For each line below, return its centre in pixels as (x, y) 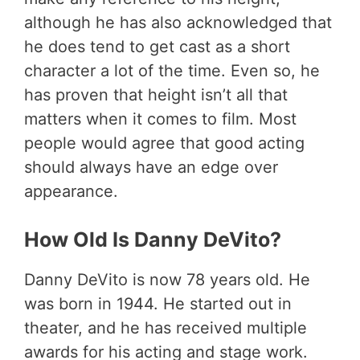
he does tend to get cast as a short (157, 46)
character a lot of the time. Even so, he (172, 70)
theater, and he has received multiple (166, 327)
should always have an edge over (151, 167)
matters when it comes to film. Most (160, 119)
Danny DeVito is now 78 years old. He (167, 279)
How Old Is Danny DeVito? (153, 239)
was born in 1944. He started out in (158, 303)
